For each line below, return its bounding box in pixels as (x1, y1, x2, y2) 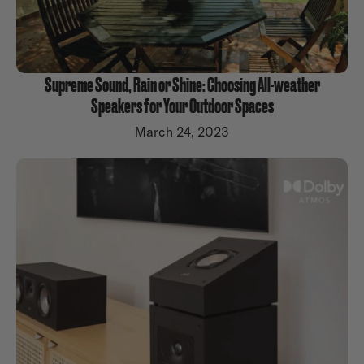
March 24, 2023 (135, 123, 229, 141)
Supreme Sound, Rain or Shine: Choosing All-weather (44, 71, 320, 97)
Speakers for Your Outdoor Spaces (90, 93, 274, 118)
